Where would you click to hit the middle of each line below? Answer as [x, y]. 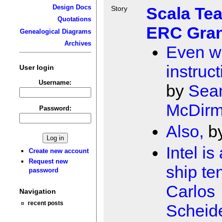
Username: [55, 82]
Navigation [37, 192]
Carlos [190, 192]
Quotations [74, 19]
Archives [78, 44]
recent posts [46, 203]
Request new [49, 162]
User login [36, 67]
